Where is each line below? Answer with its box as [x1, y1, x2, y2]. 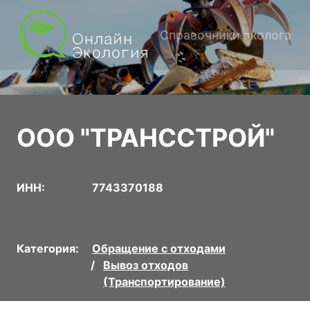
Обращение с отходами [92, 241, 226, 255]
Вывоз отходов [103, 257, 189, 272]
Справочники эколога [160, 27, 291, 42]
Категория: [17, 241, 79, 255]
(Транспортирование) [103, 274, 226, 289]
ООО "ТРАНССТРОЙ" [17, 122, 275, 153]
